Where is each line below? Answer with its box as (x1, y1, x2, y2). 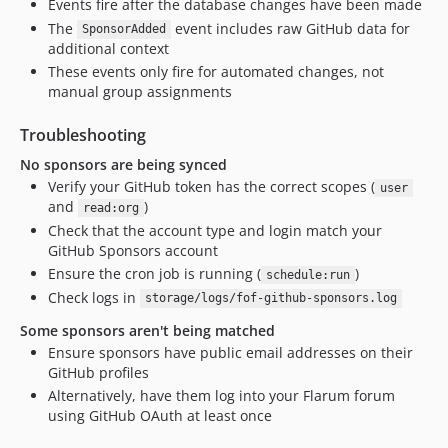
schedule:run (265, 268, 350, 282)
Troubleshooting (20, 124, 146, 146)
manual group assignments (48, 82, 232, 101)
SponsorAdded (81, 22, 166, 37)
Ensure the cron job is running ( (48, 264, 261, 283)
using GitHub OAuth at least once (48, 406, 272, 425)
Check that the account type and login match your (48, 220, 382, 240)
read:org (82, 201, 139, 215)
